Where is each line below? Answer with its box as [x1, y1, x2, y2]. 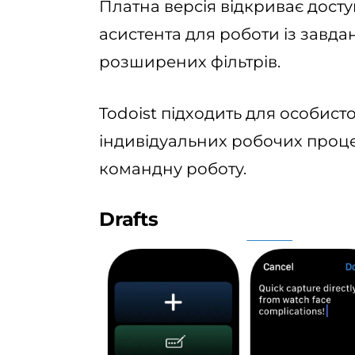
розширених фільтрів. [99, 52, 281, 71]
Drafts [99, 207, 158, 231]
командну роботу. [99, 158, 246, 178]
